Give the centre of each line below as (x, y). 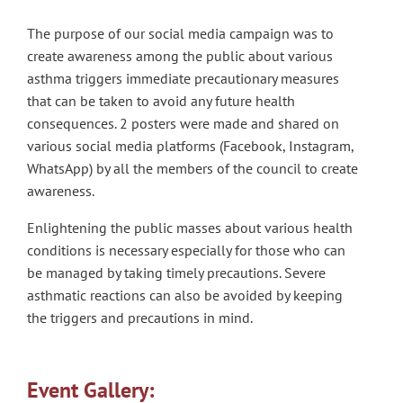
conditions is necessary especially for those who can (186, 250)
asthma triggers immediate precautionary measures (183, 78)
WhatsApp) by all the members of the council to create (193, 168)
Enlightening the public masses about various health (190, 228)
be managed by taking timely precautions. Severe (176, 273)
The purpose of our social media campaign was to (180, 33)
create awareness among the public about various (180, 56)
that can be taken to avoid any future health (161, 101)
